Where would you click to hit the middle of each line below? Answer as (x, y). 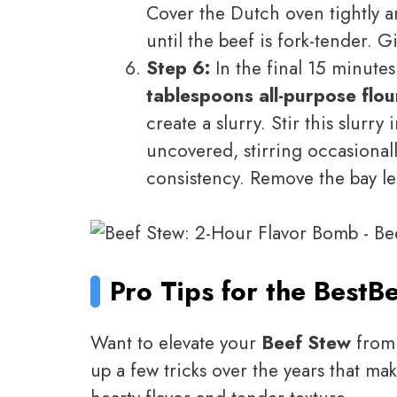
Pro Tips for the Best (239, 291)
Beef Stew (306, 343)
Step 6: (178, 68)
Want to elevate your (176, 343)
